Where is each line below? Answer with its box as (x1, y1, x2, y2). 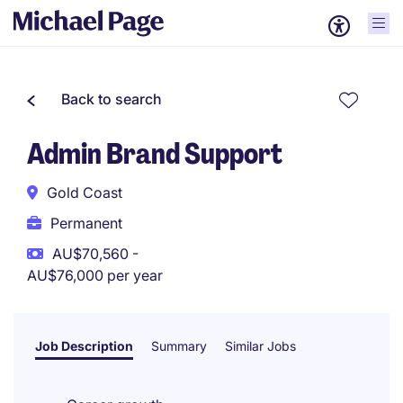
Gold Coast (47, 184, 122, 201)
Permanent (50, 214, 122, 232)
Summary (151, 338, 207, 354)
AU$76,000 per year (27, 266, 163, 284)
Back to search (61, 90, 162, 108)
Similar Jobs (225, 338, 296, 354)
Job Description (35, 338, 133, 354)
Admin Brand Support (27, 135, 282, 173)
